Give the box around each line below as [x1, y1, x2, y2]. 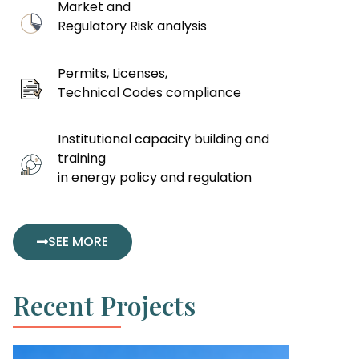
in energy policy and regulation [57, 168, 252, 188]
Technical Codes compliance [57, 83, 241, 102]
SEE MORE [48, 232, 108, 251]
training [57, 149, 106, 168]
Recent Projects [13, 287, 196, 322]
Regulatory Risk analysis [57, 17, 207, 36]
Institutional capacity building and [57, 130, 269, 149]
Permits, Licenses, [57, 63, 167, 83]
